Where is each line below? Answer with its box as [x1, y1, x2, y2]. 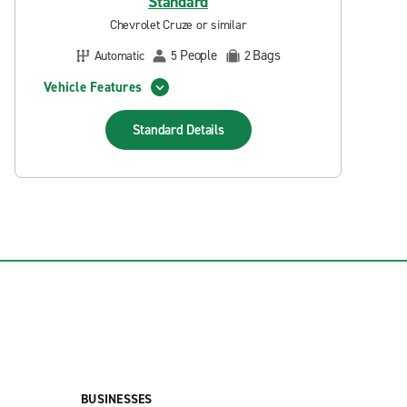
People [180, 46, 217, 65]
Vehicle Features [44, 77, 142, 96]
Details [186, 121, 224, 139]
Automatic [94, 46, 144, 65]
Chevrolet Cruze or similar [109, 16, 247, 34]
